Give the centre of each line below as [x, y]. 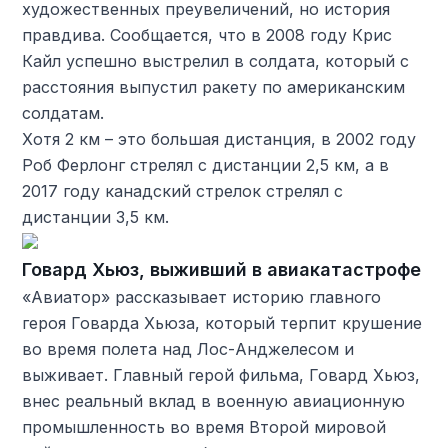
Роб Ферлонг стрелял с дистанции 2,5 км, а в [206, 164]
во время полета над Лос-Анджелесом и [188, 348]
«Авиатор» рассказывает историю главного [202, 296]
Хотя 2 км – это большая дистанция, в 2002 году [219, 138]
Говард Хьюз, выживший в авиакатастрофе [222, 269]
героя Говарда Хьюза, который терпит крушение [222, 322]
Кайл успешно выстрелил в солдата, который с [216, 60]
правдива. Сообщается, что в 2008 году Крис [207, 34]
